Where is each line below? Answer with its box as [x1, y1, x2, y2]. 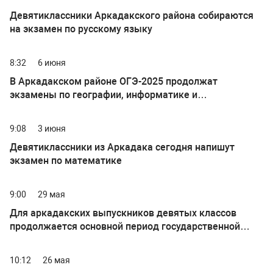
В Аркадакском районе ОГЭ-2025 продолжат [10, 76, 218, 88]
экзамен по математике [10, 155, 122, 167]
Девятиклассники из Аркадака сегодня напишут [10, 141, 235, 154]
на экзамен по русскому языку [10, 23, 152, 35]
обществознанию [10, 102, 90, 115]
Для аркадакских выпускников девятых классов [10, 207, 236, 219]
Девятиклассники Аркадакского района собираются [10, 10, 253, 22]
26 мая [43, 255, 70, 266]
